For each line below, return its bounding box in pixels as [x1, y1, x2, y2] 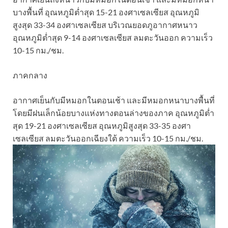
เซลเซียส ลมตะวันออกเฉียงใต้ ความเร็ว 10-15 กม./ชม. [13, 133, 203, 143]
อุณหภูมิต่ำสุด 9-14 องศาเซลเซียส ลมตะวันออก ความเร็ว [13, 32, 213, 42]
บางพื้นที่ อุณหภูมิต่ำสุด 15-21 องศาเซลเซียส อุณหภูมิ [13, 7, 199, 17]
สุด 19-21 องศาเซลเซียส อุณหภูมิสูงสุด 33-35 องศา [13, 120, 191, 130]
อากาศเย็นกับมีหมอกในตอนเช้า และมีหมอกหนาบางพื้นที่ [13, 95, 215, 105]
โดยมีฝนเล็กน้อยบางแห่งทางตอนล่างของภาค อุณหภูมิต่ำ [13, 107, 214, 118]
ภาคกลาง [13, 70, 47, 80]
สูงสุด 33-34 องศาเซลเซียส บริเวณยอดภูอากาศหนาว [13, 19, 197, 30]
